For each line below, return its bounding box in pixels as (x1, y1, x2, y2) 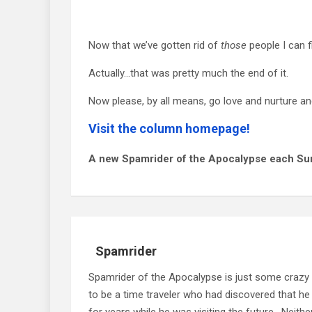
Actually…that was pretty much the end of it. (88, 66, 288, 79)
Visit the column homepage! (88, 120, 250, 136)
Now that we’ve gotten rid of (88, 38, 221, 52)
